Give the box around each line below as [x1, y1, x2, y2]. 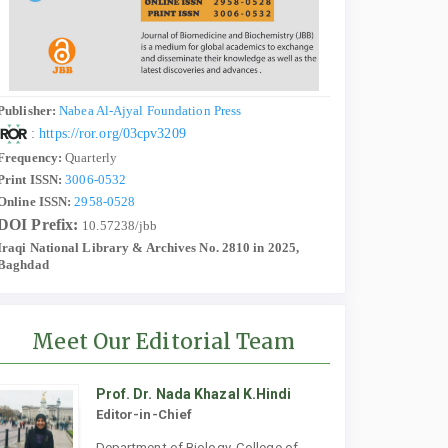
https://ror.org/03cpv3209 [39, 125, 190, 142]
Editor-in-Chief [95, 407, 193, 423]
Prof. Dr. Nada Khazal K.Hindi [95, 386, 292, 403]
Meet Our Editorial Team [32, 328, 295, 356]
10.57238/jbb [82, 218, 158, 234]
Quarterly [62, 150, 117, 166]
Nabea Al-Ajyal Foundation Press [59, 103, 245, 119]
